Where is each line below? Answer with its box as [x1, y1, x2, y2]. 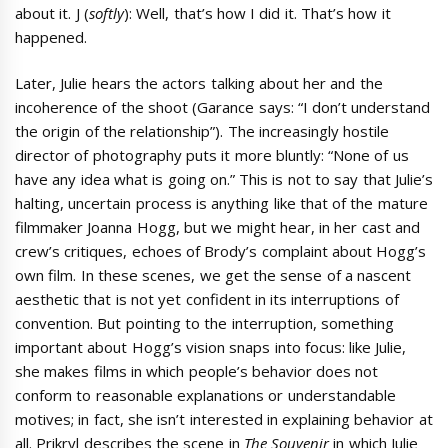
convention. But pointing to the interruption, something [15, 313, 394, 333]
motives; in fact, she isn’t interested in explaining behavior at [15, 409, 433, 429]
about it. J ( [15, 2, 89, 23]
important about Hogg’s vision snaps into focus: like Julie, [15, 337, 407, 357]
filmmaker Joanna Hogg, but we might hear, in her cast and [15, 217, 420, 237]
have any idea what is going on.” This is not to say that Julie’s [15, 169, 433, 189]
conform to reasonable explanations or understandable [15, 385, 396, 405]
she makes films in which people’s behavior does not [15, 361, 379, 381]
